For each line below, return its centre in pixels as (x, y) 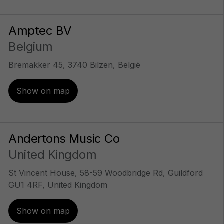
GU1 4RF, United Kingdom (58, 185)
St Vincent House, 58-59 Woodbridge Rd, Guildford (106, 173)
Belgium (31, 47)
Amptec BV (40, 31)
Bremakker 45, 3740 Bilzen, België (74, 65)
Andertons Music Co (64, 139)
